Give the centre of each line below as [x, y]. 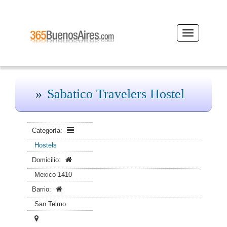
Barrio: [43, 189]
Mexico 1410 [53, 175]
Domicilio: [47, 160]
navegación [204, 42]
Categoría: [48, 130]
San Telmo [50, 204]
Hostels [46, 145]
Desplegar [202, 33]
